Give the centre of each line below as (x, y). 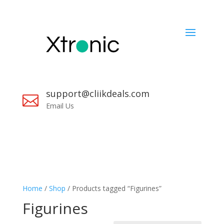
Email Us (60, 106)
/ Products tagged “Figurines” (113, 188)
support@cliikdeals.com (97, 94)
